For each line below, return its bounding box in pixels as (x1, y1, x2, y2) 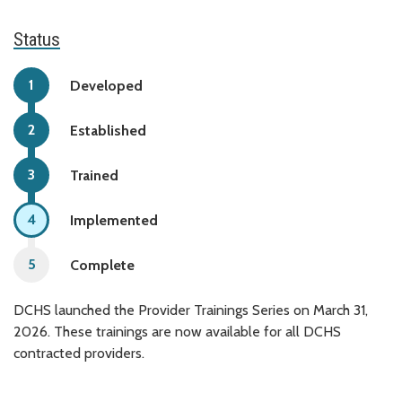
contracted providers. (13, 344, 144, 362)
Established (70, 121, 146, 139)
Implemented (70, 211, 158, 229)
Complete (70, 256, 135, 274)
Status (13, 28, 60, 50)
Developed (70, 76, 143, 94)
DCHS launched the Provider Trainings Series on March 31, (13, 301, 368, 319)
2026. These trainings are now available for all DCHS (13, 322, 341, 340)
